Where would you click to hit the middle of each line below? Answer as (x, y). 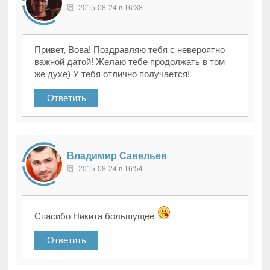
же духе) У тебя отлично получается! (112, 74)
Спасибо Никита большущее (96, 216)
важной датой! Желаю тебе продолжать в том (130, 62)
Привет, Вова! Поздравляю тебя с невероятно (130, 50)
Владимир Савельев (117, 156)
